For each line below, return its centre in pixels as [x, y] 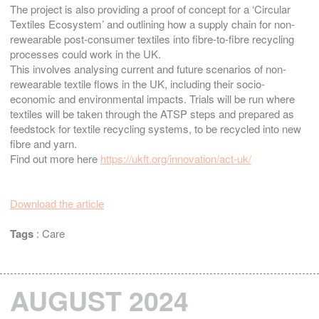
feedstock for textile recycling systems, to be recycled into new [156, 129]
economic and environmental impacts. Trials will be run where [152, 99]
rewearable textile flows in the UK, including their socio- [137, 84]
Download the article [57, 204]
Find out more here [55, 159]
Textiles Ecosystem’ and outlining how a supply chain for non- [152, 24]
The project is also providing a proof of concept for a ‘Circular [150, 9]
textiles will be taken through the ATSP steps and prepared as [152, 114]
